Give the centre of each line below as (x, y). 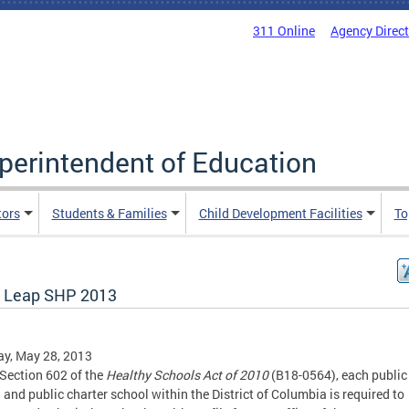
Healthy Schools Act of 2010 (187, 375)
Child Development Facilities (280, 213)
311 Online (284, 31)
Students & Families (109, 213)
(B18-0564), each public (338, 375)
